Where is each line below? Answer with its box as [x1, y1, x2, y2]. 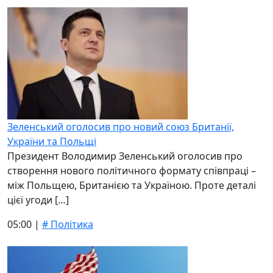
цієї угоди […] [7, 193, 69, 207]
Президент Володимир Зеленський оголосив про [7, 149, 243, 163]
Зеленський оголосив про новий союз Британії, [7, 120, 234, 133]
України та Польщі [7, 135, 96, 148]
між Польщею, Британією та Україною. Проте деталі [7, 179, 256, 192]
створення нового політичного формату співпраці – [7, 164, 256, 177]
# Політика [42, 218, 93, 231]
